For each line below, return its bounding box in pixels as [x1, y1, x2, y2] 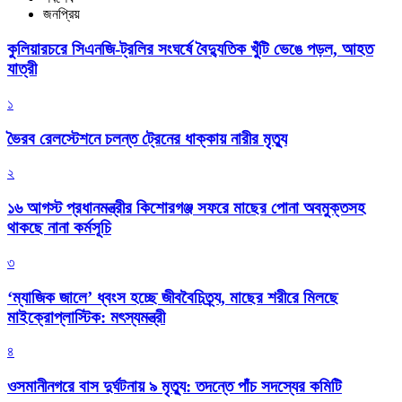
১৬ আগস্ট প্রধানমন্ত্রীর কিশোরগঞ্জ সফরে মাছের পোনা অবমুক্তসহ [7, 198, 365, 218]
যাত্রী [7, 59, 37, 79]
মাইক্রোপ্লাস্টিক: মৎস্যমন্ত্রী [7, 307, 165, 327]
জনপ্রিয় [43, 6, 80, 22]
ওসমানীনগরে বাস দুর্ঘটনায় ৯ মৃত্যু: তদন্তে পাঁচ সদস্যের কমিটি [7, 376, 342, 396]
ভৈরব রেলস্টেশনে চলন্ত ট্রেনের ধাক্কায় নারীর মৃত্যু [7, 128, 287, 148]
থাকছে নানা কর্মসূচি [7, 218, 111, 238]
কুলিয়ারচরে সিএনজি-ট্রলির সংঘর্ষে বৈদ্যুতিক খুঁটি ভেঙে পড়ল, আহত [7, 39, 373, 59]
